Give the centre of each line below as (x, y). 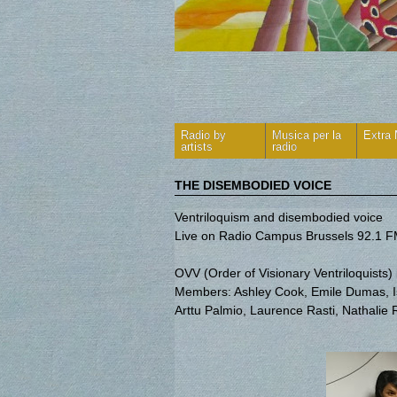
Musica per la (307, 135)
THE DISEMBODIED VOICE (253, 185)
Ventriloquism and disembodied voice (279, 217)
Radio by (203, 135)
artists (197, 146)
